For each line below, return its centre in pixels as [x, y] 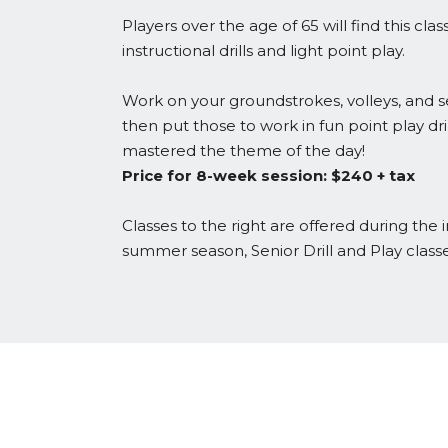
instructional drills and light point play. [263, 50]
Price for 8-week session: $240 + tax [268, 175]
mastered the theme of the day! [243, 150]
